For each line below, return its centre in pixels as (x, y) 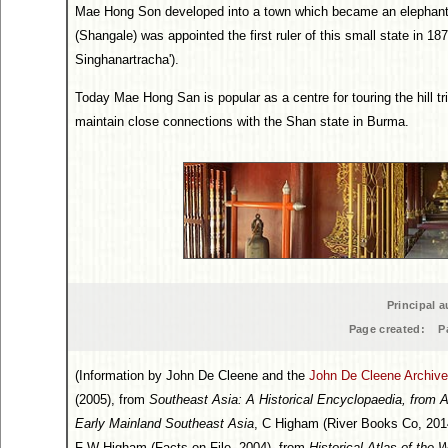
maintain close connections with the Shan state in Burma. (242, 121)
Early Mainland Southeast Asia (164, 423)
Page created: (386, 329)
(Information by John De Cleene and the (192, 375)
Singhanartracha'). (127, 59)
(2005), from (112, 399)
